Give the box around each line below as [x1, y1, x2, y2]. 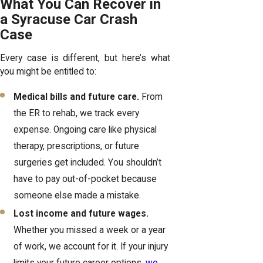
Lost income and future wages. [14, 208, 149, 220]
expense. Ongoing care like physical [14, 124, 157, 135]
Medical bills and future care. [14, 92, 140, 102]
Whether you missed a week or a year [14, 225, 166, 236]
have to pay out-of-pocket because [14, 174, 157, 184]
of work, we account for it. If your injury [14, 241, 168, 252]
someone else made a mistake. [14, 190, 141, 201]
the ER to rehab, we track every [14, 108, 140, 119]
